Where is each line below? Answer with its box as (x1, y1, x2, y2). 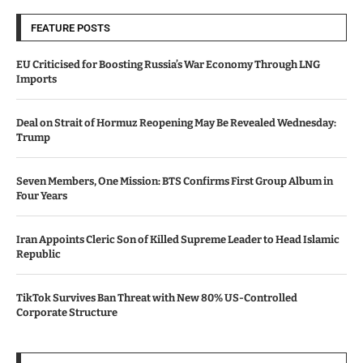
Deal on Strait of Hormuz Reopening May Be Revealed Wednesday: (16, 117, 336, 130)
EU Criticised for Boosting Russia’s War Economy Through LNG (16, 58, 320, 71)
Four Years (16, 190, 67, 203)
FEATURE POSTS (31, 22, 110, 35)
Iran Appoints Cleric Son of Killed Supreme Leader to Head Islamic (16, 233, 340, 246)
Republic (16, 248, 61, 261)
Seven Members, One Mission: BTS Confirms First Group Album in (16, 175, 333, 188)
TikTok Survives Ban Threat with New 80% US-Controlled (16, 292, 297, 305)
